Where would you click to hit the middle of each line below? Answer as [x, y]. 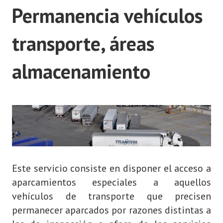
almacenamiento [81, 71]
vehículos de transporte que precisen [111, 196]
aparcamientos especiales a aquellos [111, 182]
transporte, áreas [83, 43]
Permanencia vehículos [107, 15]
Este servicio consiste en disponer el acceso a [111, 168]
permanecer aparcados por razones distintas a [111, 210]
